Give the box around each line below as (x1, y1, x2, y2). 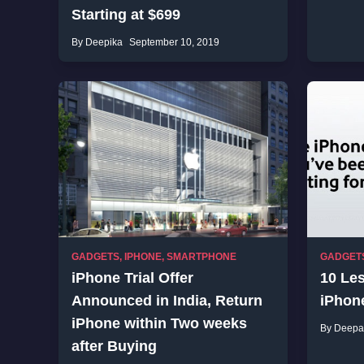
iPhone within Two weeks (71, 315, 247, 331)
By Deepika (71, 37, 123, 48)
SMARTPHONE (167, 251, 236, 262)
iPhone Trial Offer (71, 270, 193, 286)
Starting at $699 (71, 6, 180, 23)
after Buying (71, 338, 157, 354)
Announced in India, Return (71, 292, 262, 309)
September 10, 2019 (129, 37, 219, 48)
